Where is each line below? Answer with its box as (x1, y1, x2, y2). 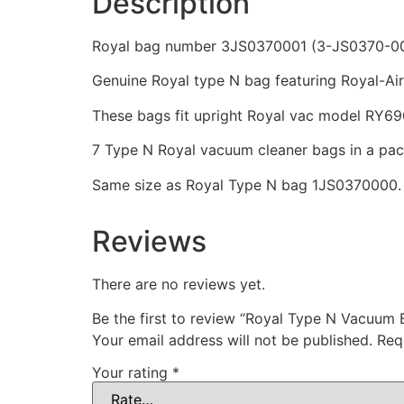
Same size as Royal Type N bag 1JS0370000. (92, 175, 401, 194)
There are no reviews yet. (92, 274, 265, 293)
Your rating (92, 363, 172, 381)
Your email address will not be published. (92, 330, 372, 349)
